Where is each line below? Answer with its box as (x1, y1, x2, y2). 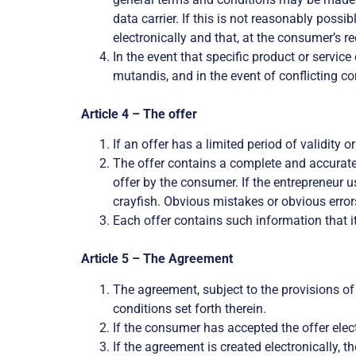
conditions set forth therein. (113, 300, 266, 316)
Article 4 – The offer (81, 106, 197, 122)
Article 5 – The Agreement (81, 251, 233, 267)
